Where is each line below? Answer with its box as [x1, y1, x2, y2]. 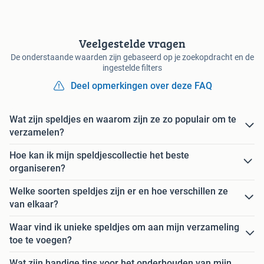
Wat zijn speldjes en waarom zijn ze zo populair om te [9, 113, 236, 125]
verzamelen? [9, 126, 64, 138]
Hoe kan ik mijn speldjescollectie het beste [9, 149, 189, 161]
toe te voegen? [9, 234, 72, 246]
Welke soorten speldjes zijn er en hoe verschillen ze [9, 185, 228, 197]
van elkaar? [9, 198, 58, 210]
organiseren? [9, 162, 65, 174]
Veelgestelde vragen [78, 34, 186, 52]
